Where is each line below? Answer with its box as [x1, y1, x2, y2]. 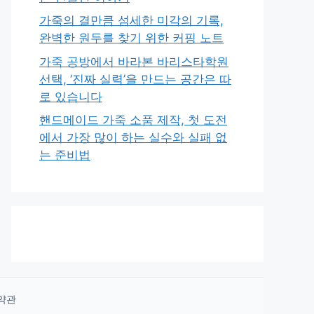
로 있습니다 [39, 89, 102, 104]
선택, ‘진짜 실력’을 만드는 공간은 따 [39, 71, 231, 86]
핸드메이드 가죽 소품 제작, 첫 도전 [39, 113, 227, 127]
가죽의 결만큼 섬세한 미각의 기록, [39, 13, 224, 27]
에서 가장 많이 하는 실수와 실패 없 [39, 130, 227, 144]
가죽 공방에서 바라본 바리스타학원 [39, 54, 228, 69]
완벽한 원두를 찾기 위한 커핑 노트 [39, 31, 224, 45]
